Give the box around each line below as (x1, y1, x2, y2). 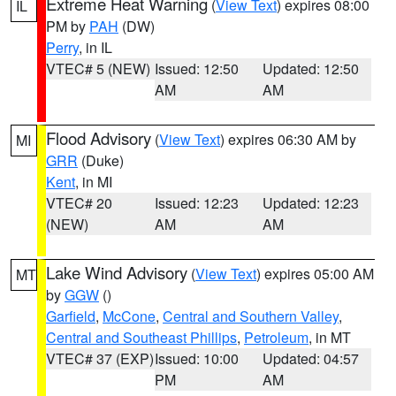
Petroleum (244, 327, 308, 347)
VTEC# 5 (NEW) (46, 58, 150, 79)
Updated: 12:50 (263, 58, 360, 79)
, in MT (308, 327, 351, 347)
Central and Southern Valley (163, 306, 339, 326)
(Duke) (78, 150, 124, 171)
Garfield (46, 306, 95, 326)
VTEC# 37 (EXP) (46, 348, 154, 369)
